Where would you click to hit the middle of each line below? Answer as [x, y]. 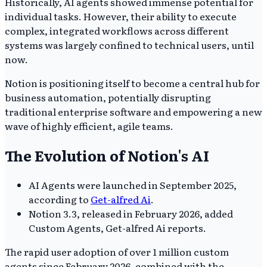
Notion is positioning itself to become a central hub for [132, 83]
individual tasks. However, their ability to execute [121, 16]
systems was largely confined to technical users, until [129, 44]
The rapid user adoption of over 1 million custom [117, 251]
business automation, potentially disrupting [108, 97]
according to [60, 199]
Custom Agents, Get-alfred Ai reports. [117, 227]
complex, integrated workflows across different [117, 30]
